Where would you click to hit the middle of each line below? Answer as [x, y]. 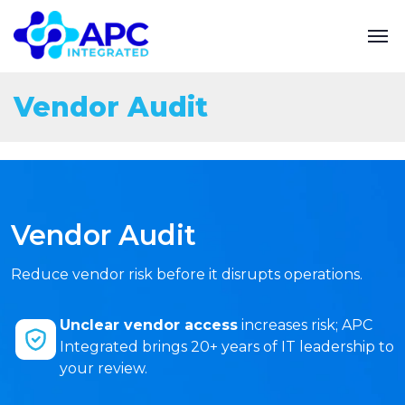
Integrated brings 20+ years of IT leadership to [227, 347]
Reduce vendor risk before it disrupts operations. [187, 274]
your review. [104, 368]
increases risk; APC [305, 325]
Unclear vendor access [149, 325]
